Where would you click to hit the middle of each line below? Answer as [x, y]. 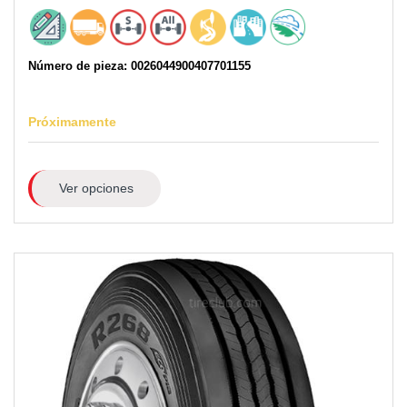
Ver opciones [96, 189]
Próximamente [72, 122]
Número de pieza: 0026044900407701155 [139, 66]
